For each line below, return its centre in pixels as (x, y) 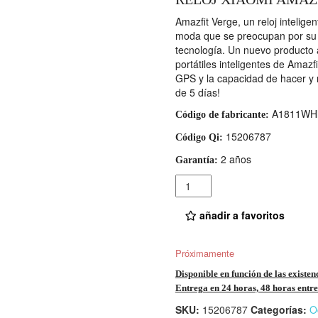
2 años (234, 159)
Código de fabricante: (222, 115)
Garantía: (196, 160)
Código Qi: (199, 138)
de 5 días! (197, 93)
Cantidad (197, 182)
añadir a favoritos (240, 215)
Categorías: (280, 309)
